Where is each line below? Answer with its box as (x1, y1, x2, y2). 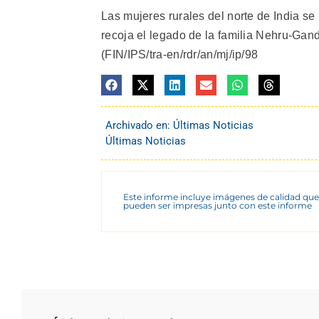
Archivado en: (105, 118, 173, 132)
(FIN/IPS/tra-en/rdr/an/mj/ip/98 (101, 48, 258, 61)
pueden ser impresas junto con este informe (123, 199, 312, 211)
